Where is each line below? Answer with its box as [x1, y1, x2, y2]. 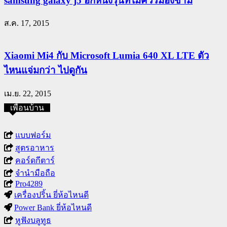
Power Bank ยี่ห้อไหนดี [14, 203, 92, 212]
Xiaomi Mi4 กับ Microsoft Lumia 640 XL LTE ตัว [4, 50, 209, 61]
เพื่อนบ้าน [10, 103, 44, 112]
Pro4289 [15, 179, 43, 188]
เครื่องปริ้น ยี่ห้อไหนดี [14, 190, 89, 199]
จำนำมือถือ [15, 168, 55, 177]
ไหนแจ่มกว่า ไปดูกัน [4, 65, 87, 76]
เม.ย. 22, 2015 [4, 89, 51, 98]
